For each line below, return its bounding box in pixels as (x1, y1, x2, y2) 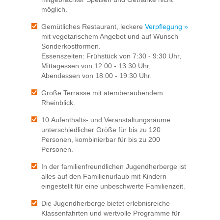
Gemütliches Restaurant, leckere (41, 23, 145, 31)
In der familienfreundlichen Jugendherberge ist (41, 163, 186, 171)
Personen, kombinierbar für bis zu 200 (41, 136, 160, 144)
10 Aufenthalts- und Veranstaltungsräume (41, 116, 170, 124)
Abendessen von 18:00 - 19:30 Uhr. (41, 72, 152, 80)
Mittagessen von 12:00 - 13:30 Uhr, (41, 62, 151, 70)
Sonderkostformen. (41, 42, 101, 51)
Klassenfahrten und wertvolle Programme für (41, 209, 180, 218)
